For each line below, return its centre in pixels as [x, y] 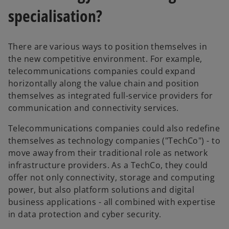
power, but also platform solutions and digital [101, 190]
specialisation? [55, 15]
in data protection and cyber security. [85, 214]
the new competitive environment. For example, [105, 59]
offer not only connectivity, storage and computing [112, 178]
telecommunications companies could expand [102, 71]
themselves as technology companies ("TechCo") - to [114, 141]
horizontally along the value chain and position [104, 84]
